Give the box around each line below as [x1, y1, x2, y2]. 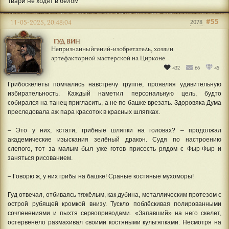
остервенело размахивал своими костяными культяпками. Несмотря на [8, 219, 221, 226]
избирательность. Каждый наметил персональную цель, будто [8, 90, 221, 98]
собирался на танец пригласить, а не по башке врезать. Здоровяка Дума [8, 99, 221, 107]
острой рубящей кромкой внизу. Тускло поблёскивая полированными [8, 200, 221, 208]
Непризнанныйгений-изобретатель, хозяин [51, 44, 173, 53]
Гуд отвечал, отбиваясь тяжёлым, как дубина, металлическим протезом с [8, 191, 221, 199]
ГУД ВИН [54, 37, 80, 45]
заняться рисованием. [8, 154, 73, 162]
